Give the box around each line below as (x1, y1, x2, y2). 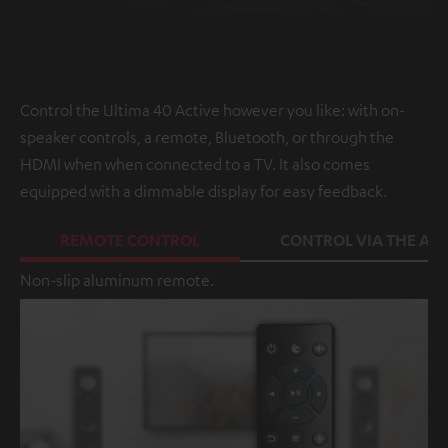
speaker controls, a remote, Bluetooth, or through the (20, 127, 394, 148)
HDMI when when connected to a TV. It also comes (20, 154, 370, 175)
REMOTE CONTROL (60, 230, 200, 251)
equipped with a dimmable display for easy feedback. (20, 181, 387, 202)
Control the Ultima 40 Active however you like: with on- (20, 100, 405, 121)
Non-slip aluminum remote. (20, 270, 214, 291)
